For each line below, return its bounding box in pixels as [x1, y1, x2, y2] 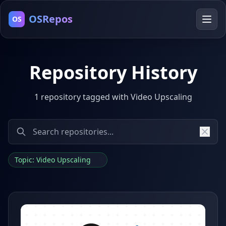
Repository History [29, 60, 197, 85]
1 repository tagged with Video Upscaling [34, 91, 192, 102]
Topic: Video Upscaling [15, 155, 93, 164]
